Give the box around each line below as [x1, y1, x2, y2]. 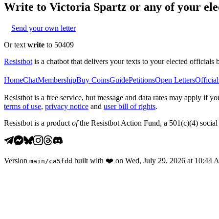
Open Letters [155, 75, 195, 84]
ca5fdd [49, 157, 72, 165]
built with [74, 156, 104, 165]
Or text [4, 40, 27, 49]
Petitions [129, 75, 155, 84]
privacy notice [45, 102, 88, 110]
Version [4, 156, 27, 165]
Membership [38, 75, 76, 84]
